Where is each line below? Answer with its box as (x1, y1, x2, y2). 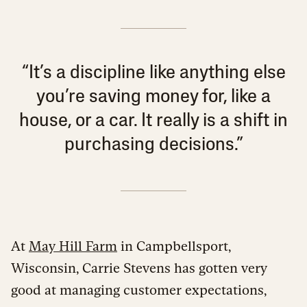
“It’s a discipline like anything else (21, 63, 286, 83)
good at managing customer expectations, (11, 282, 267, 297)
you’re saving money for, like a (36, 87, 271, 107)
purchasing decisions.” (64, 135, 243, 155)
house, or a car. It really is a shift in (19, 111, 288, 131)
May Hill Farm (29, 238, 117, 254)
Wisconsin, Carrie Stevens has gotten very (11, 260, 267, 275)
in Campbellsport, (117, 238, 231, 254)
